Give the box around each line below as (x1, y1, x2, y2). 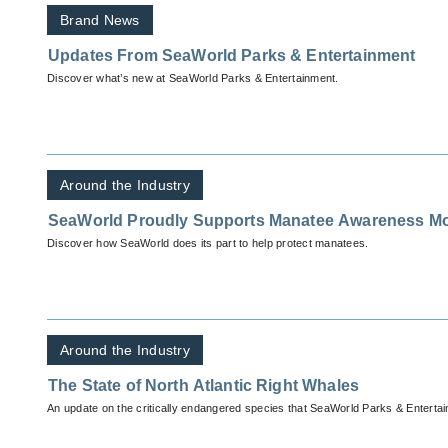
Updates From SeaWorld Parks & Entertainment (48, 47, 416, 65)
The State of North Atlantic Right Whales (48, 377, 359, 395)
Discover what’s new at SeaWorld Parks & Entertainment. (47, 72, 339, 85)
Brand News (60, 12, 140, 29)
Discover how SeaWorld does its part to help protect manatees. (47, 237, 369, 250)
